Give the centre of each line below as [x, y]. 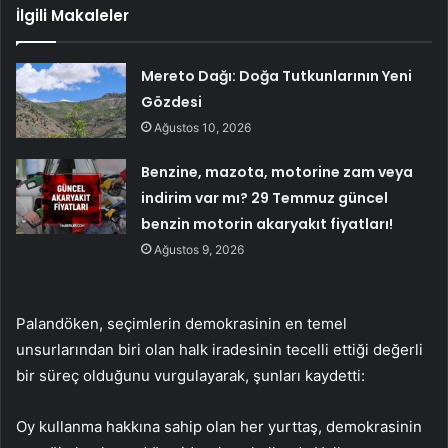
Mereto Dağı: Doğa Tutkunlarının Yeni [277, 75]
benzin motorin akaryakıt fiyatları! [267, 223]
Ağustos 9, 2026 [199, 249]
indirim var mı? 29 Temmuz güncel [265, 197]
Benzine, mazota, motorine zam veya [277, 171]
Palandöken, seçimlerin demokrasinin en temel [181, 323]
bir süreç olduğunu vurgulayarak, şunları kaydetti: [190, 375]
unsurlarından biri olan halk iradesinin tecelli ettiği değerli [219, 349]
